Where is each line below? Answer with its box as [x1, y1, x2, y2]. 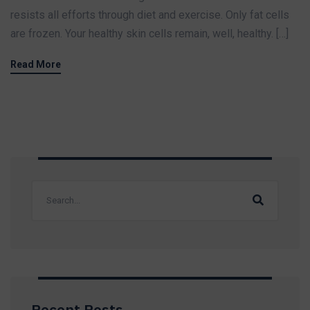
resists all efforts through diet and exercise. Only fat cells [10, 8, 289, 21]
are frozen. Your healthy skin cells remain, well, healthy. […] [10, 26, 289, 40]
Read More [10, 58, 61, 70]
